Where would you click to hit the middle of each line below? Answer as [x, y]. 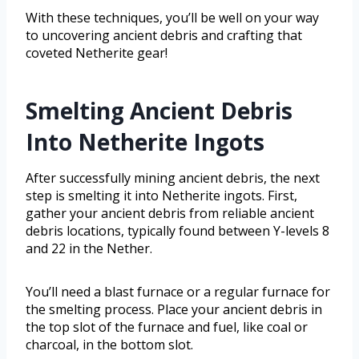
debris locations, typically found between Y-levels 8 [177, 230]
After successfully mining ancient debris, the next [173, 177]
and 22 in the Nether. [89, 248]
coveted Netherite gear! [97, 52]
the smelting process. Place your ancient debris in [174, 309]
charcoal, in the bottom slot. [109, 344]
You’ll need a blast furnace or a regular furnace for [178, 291]
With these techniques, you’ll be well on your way [172, 17]
